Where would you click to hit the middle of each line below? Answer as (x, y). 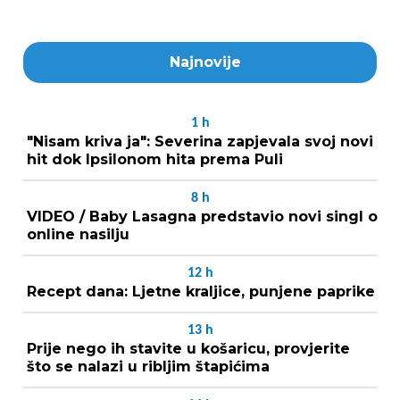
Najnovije (205, 62)
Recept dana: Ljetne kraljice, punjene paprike (201, 291)
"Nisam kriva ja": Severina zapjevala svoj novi (200, 141)
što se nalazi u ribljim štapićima (148, 366)
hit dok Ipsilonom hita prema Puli (155, 159)
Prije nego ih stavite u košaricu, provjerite (188, 348)
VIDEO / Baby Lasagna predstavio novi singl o (202, 216)
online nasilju (78, 234)
